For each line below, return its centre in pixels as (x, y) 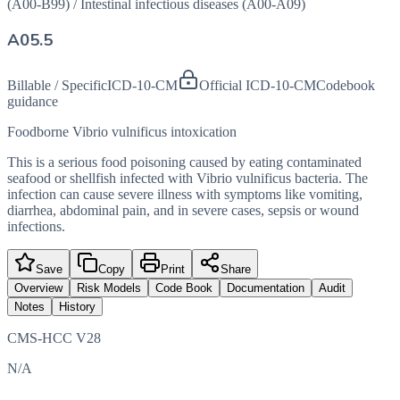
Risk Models (109, 288)
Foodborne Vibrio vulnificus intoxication (122, 132)
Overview (38, 288)
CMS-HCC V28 (54, 338)
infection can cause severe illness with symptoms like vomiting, (185, 195)
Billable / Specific (57, 86)
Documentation (266, 288)
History (77, 307)
